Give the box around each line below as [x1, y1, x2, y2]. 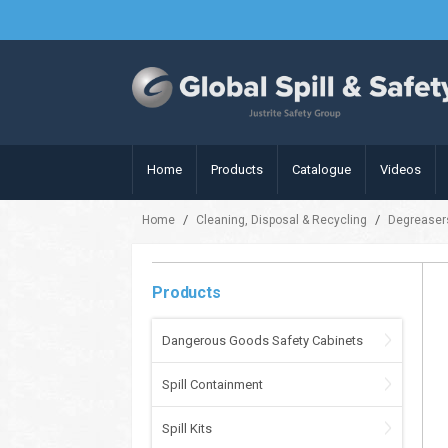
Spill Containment [162, 377, 263, 392]
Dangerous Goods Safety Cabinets [162, 333, 363, 348]
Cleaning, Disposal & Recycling [196, 213, 367, 227]
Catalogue [292, 162, 351, 177]
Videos [380, 162, 421, 177]
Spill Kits [162, 421, 212, 436]
